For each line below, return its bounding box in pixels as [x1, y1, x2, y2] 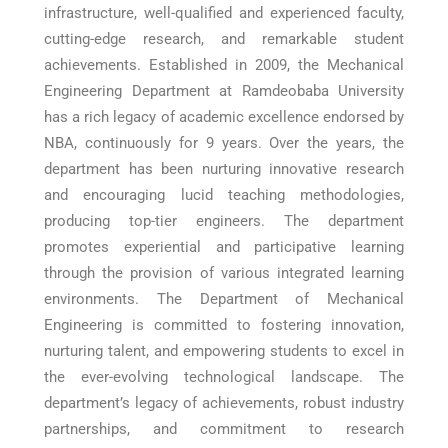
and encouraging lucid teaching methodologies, [44, 186, 404, 204]
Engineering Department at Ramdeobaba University [44, 82, 404, 100]
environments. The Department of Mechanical [44, 290, 404, 308]
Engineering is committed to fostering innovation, [44, 316, 404, 334]
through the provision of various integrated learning [44, 264, 404, 282]
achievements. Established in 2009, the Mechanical [44, 56, 404, 74]
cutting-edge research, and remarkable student [44, 30, 404, 48]
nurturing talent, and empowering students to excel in [44, 342, 404, 360]
